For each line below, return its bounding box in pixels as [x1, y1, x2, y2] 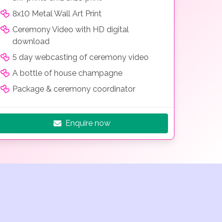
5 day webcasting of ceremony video [12, 52, 149, 62]
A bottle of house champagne [12, 68, 122, 78]
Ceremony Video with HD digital [12, 24, 129, 34]
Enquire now [65, 118, 111, 128]
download [12, 36, 50, 46]
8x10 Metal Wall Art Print [12, 8, 102, 18]
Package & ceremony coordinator [12, 84, 135, 94]
